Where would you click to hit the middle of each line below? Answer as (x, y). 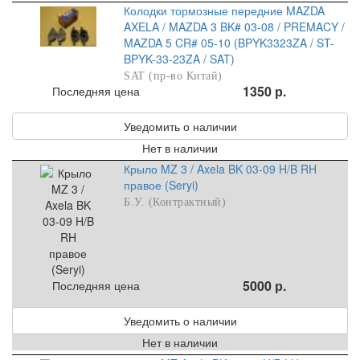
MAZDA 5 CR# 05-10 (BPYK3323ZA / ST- (229, 43)
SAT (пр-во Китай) (173, 76)
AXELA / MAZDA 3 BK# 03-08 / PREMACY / (235, 27)
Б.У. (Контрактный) (175, 202)
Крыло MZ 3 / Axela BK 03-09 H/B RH (221, 169)
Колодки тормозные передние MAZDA (225, 11)
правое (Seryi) (162, 185)
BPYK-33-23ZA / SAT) (180, 59)
